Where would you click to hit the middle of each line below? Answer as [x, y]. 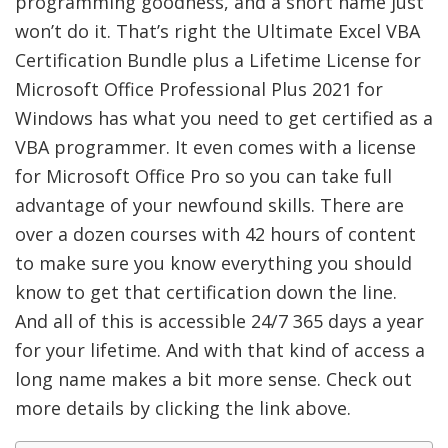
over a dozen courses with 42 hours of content [215, 233]
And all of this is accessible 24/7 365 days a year [219, 320]
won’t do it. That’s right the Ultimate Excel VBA [217, 30]
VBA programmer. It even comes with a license [215, 146]
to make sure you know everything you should [213, 262]
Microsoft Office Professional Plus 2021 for [199, 88]
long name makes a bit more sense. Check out [213, 378]
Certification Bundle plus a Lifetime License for [218, 59]
